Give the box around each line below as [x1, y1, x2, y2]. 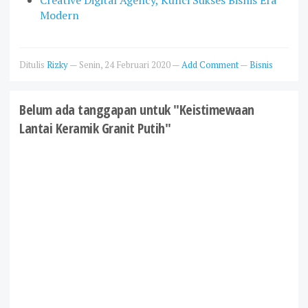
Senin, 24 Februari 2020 [79, 58, 172, 71]
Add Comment [181, 58, 240, 71]
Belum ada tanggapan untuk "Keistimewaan [19, 100, 254, 119]
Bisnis [250, 58, 273, 71]
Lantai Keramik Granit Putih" [19, 118, 170, 137]
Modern [40, 7, 79, 23]
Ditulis [19, 58, 47, 71]
